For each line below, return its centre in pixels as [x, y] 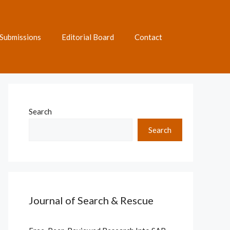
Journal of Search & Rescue [91, 200]
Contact [148, 37]
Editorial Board [88, 37]
